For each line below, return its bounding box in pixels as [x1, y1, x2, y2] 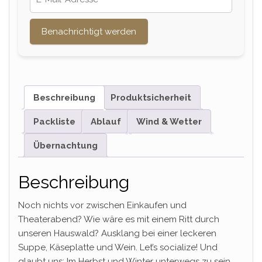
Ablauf [91, 116, 121, 127]
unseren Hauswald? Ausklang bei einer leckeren [18, 227, 216, 239]
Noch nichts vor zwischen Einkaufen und [18, 199, 187, 211]
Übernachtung [33, 140, 98, 151]
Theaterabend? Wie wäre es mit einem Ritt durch [18, 213, 219, 225]
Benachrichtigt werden [42, 26, 136, 37]
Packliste [33, 116, 75, 127]
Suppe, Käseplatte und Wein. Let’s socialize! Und [18, 242, 218, 253]
